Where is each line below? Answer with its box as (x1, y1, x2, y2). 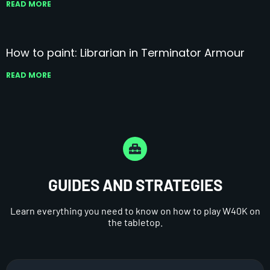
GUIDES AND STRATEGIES (48, 175, 222, 194)
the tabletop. (107, 216, 163, 228)
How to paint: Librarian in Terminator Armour (6, 45, 245, 60)
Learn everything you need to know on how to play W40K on (10, 204, 260, 216)
